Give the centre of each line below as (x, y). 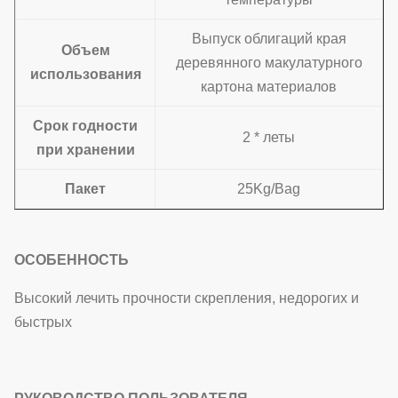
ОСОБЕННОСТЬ (72, 260)
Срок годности (85, 126)
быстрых (43, 322)
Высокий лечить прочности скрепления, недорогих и (187, 298)
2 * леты (269, 137)
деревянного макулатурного (269, 63)
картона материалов (269, 87)
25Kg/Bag (269, 189)
